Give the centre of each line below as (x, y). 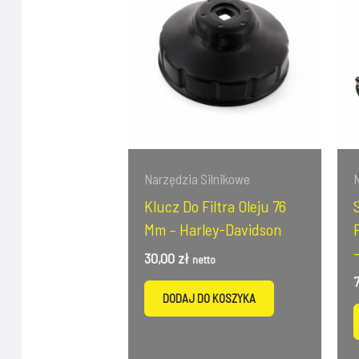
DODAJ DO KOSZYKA (210, 298)
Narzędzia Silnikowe (198, 179)
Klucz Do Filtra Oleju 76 (216, 206)
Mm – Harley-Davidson (213, 229)
